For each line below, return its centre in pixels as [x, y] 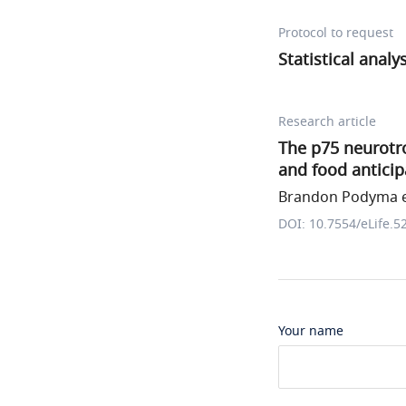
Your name [311, 331]
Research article [327, 122]
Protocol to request [336, 33]
